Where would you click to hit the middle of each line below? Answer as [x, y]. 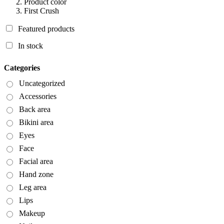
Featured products [46, 28]
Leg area [33, 187]
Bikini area [36, 122]
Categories [22, 67]
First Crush [41, 10]
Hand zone [36, 174]
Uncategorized [42, 83]
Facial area [36, 161]
